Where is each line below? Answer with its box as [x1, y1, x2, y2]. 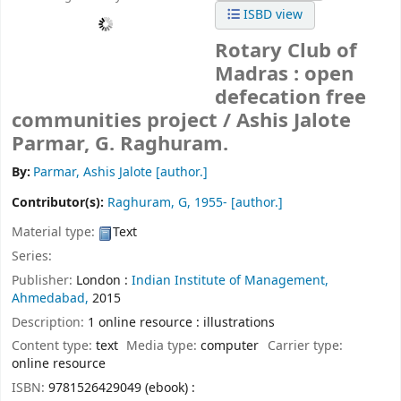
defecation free [215, 83, 367, 113]
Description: [12, 312, 88, 332]
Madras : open [215, 60, 354, 90]
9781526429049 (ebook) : [48, 379, 195, 398]
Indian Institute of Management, [132, 270, 328, 290]
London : [76, 270, 128, 290]
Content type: [12, 337, 96, 356]
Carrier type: [267, 337, 343, 356]
